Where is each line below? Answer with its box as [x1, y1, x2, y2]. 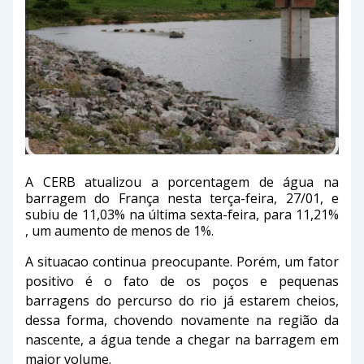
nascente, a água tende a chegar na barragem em [25, 331, 339, 349]
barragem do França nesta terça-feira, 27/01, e [25, 189, 339, 208]
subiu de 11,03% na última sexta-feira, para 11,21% [25, 206, 339, 224]
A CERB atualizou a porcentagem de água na [25, 173, 339, 192]
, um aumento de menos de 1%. [25, 222, 214, 240]
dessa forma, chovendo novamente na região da [25, 311, 339, 330]
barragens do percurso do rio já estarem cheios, [25, 292, 339, 310]
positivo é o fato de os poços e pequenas [25, 272, 339, 291]
